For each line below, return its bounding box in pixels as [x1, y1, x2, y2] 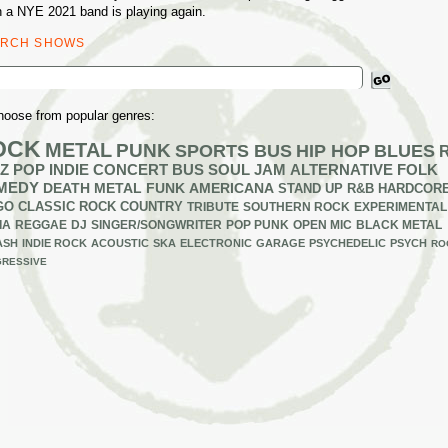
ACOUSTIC [91, 237, 149, 249]
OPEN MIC [293, 219, 352, 231]
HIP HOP [296, 141, 370, 161]
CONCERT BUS [93, 161, 204, 178]
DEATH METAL [43, 180, 142, 196]
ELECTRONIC [180, 237, 252, 249]
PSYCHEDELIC [309, 237, 386, 249]
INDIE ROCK [22, 237, 87, 249]
